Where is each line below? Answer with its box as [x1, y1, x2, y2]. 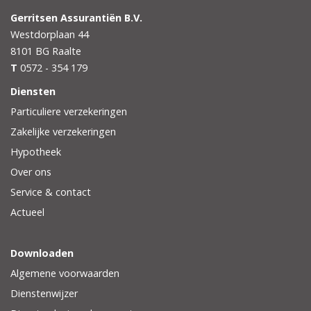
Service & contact [10, 185, 91, 199]
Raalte [52, 44, 81, 58]
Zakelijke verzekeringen [10, 125, 116, 139]
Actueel [10, 205, 44, 219]
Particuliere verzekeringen [10, 105, 127, 119]
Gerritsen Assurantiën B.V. [10, 11, 142, 25]
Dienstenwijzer [10, 287, 78, 301]
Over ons [10, 165, 51, 179]
